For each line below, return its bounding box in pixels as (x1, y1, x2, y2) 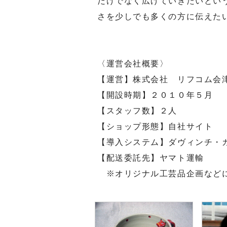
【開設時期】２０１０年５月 (97, 91, 213, 99)
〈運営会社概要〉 (97, 59, 169, 68)
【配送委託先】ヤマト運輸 (97, 154, 204, 162)
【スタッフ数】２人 (97, 106, 178, 115)
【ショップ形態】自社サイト (97, 122, 213, 131)
